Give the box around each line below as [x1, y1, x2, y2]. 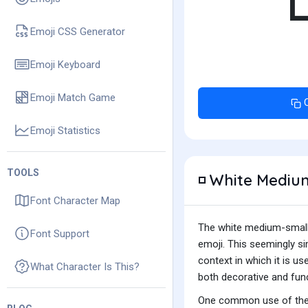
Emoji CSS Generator [30, 25, 125, 38]
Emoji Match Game [30, 91, 115, 104]
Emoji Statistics [30, 124, 100, 137]
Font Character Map [30, 194, 120, 207]
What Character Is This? [30, 260, 140, 273]
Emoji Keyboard [30, 58, 100, 71]
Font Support [30, 227, 89, 240]
